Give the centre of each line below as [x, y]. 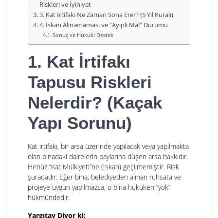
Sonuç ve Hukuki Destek [83, 35]
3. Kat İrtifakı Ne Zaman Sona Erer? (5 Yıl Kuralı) [106, 15]
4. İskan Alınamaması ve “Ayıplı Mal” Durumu [103, 25]
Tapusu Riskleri [90, 82]
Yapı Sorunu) [80, 123]
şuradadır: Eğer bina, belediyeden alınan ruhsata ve [104, 177]
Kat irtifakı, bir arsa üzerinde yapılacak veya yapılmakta [108, 146]
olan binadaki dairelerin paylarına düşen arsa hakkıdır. [108, 156]
